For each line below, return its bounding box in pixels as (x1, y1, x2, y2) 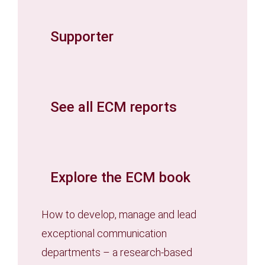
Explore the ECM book (50, 169, 190, 186)
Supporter (50, 28, 114, 45)
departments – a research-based (41, 245, 192, 258)
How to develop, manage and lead (41, 208, 196, 221)
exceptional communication (41, 227, 167, 240)
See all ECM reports (50, 98, 177, 115)
